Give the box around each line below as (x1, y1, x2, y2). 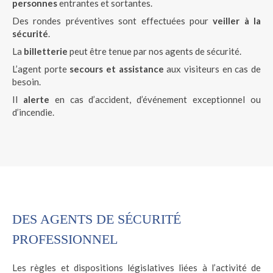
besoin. (12, 76, 41, 87)
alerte (23, 94, 49, 105)
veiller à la (213, 15, 261, 26)
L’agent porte (12, 63, 70, 74)
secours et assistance (69, 63, 164, 74)
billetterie (22, 46, 68, 57)
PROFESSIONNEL (12, 232, 118, 247)
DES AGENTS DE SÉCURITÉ (12, 211, 181, 227)
